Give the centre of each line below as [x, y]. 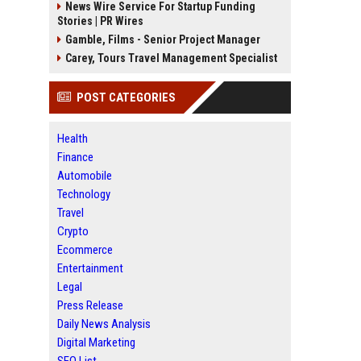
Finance [75, 157]
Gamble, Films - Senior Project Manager [163, 39]
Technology [84, 194]
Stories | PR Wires [100, 21]
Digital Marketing [96, 342]
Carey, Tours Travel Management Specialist [171, 58]
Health [73, 139]
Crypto [73, 231]
